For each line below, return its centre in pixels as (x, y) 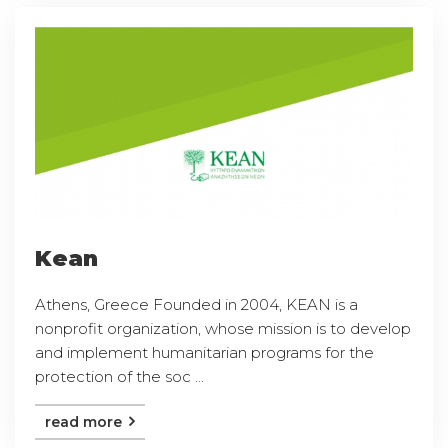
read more (85, 421)
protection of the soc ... (119, 376)
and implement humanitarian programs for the (204, 352)
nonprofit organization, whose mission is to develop (223, 328)
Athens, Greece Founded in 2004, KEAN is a (196, 304)
